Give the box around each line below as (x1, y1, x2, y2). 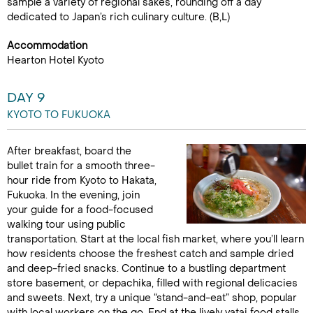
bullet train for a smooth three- (7, 159, 155, 173)
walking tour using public (7, 218, 126, 231)
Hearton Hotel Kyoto (7, 54, 104, 67)
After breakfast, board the (7, 145, 131, 158)
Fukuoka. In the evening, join (7, 189, 140, 202)
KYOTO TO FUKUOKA (7, 108, 110, 122)
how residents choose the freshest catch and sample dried (7, 247, 293, 261)
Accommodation (7, 39, 87, 52)
